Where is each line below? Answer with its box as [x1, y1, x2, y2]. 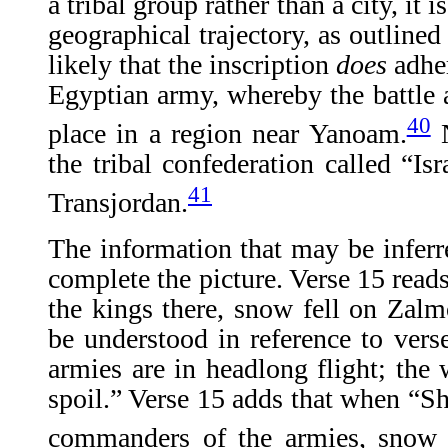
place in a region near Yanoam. [48, 118, 407, 150]
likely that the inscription [48, 48, 336, 80]
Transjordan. [48, 187, 188, 219]
